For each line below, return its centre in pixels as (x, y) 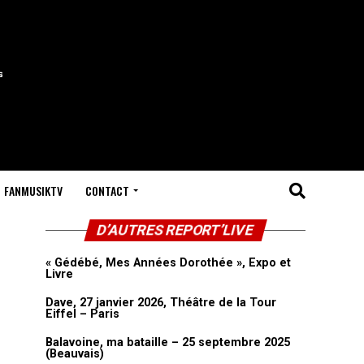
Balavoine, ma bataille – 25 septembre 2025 (168, 342)
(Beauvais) (75, 354)
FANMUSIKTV (33, 191)
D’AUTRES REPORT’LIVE (175, 230)
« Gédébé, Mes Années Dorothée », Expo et (168, 263)
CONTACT (107, 191)
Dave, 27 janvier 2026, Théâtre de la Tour (161, 303)
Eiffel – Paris (82, 314)
